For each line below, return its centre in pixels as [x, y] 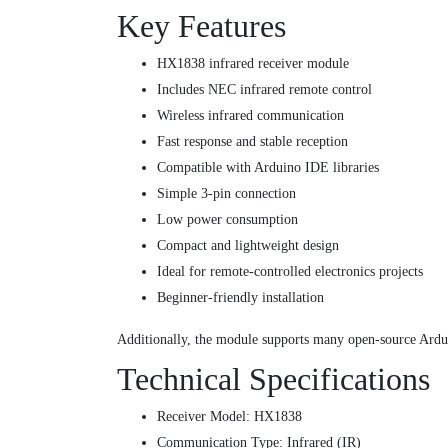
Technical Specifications [273, 378]
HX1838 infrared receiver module [253, 63]
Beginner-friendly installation [240, 297]
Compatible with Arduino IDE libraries [268, 167]
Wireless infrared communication [250, 115]
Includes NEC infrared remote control [264, 89]
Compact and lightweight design [248, 245]
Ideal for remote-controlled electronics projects [290, 271]
